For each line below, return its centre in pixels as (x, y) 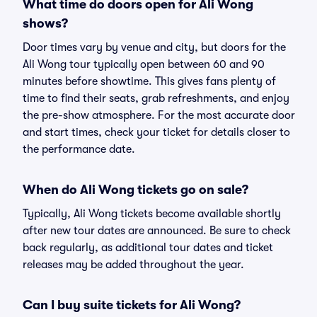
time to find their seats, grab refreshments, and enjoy (156, 98)
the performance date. (79, 149)
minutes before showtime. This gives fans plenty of (149, 81)
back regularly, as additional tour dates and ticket (148, 248)
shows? (45, 23)
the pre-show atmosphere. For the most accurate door (159, 115)
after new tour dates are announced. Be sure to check (157, 231)
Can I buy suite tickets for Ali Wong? (132, 305)
